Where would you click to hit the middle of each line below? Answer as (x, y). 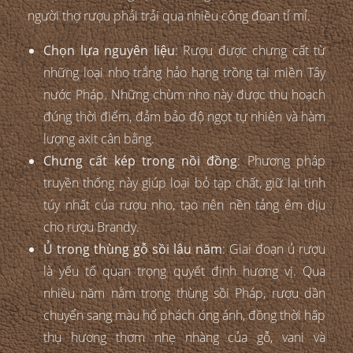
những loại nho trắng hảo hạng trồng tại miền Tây (184, 72)
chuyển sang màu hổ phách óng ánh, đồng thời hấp (184, 315)
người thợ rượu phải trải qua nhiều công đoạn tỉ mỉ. (169, 15)
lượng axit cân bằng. (99, 138)
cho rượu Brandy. (91, 227)
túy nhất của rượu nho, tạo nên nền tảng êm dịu (184, 204)
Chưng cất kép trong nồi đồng (141, 160)
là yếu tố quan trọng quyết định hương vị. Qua (184, 271)
